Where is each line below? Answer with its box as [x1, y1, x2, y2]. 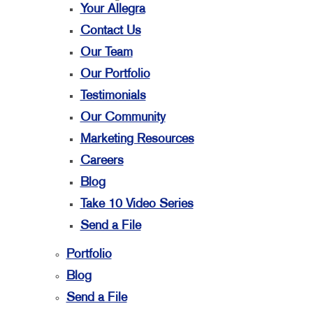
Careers [80, 155, 124, 167]
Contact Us [80, 25, 141, 37]
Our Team [80, 47, 133, 59]
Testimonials [80, 90, 146, 102]
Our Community [80, 112, 166, 124]
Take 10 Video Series [80, 198, 194, 210]
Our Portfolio [80, 68, 150, 80]
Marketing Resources [80, 133, 194, 145]
